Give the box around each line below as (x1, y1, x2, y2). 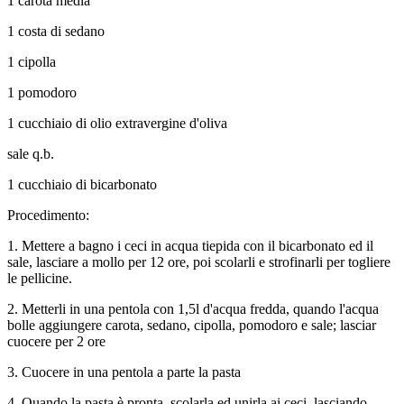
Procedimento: (7, 207, 89, 223)
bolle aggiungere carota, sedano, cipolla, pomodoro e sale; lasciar (7, 317, 376, 333)
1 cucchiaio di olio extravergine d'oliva (7, 115, 227, 131)
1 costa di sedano (7, 23, 105, 39)
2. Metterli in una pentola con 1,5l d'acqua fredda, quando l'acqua (7, 300, 379, 317)
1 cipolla (7, 53, 56, 69)
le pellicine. (7, 270, 72, 286)
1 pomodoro (7, 84, 77, 100)
